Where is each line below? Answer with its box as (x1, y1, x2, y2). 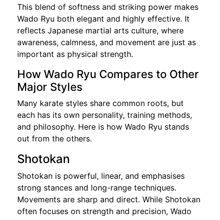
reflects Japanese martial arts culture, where (17, 25, 184, 35)
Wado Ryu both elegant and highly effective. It (17, 13, 190, 24)
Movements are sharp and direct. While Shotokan (17, 194, 200, 204)
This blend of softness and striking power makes (17, 1, 198, 12)
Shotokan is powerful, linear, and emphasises (17, 170, 185, 181)
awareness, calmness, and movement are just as (17, 37, 196, 47)
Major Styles (17, 80, 82, 93)
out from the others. (17, 133, 92, 143)
